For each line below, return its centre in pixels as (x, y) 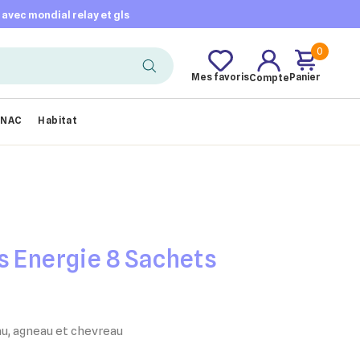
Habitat (58, 121)
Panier (305, 77)
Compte (269, 77)
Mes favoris (220, 76)
